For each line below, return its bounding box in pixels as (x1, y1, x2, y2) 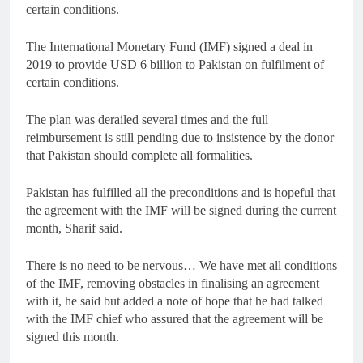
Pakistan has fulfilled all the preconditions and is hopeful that (26, 186, 335, 200)
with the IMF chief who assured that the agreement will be (26, 312, 323, 327)
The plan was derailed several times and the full (26, 113, 268, 127)
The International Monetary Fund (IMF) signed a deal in (26, 40, 313, 54)
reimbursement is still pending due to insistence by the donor (26, 130, 334, 145)
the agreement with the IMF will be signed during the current (26, 203, 336, 218)
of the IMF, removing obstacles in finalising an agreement (26, 276, 319, 291)
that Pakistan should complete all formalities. (26, 148, 253, 163)
